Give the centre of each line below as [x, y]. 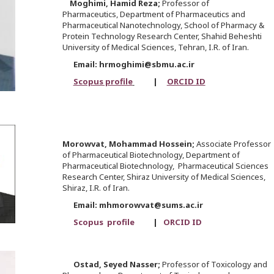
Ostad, [88, 265]
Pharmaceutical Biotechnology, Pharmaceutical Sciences [165, 166]
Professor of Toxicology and [214, 265]
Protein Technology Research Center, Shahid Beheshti [162, 36]
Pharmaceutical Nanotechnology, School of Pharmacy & [163, 25]
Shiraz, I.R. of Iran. [96, 188]
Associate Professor [233, 144]
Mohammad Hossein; [152, 144]
